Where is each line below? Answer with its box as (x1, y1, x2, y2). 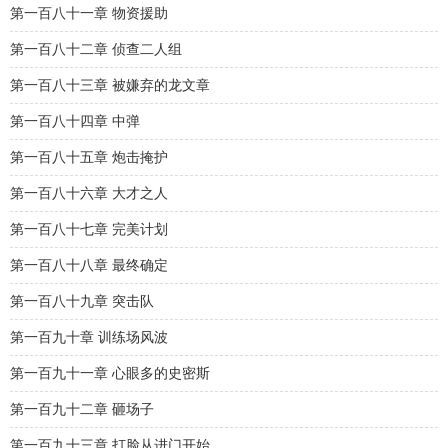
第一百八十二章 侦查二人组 (10, 42, 182, 57)
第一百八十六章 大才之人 (10, 186, 168, 201)
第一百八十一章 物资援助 (10, 6, 168, 21)
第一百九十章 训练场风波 (10, 330, 168, 345)
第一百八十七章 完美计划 (10, 222, 168, 237)
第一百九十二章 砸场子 (10, 402, 154, 417)
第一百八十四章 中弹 (10, 114, 140, 129)
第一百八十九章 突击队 (10, 294, 154, 309)
